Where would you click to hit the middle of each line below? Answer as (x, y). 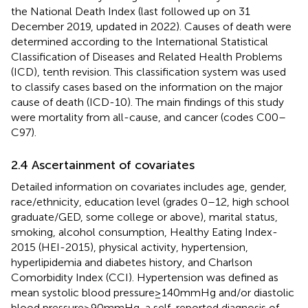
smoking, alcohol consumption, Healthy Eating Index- (144, 232)
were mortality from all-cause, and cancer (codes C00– (148, 117)
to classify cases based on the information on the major (147, 87)
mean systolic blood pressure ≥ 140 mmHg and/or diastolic (153, 292)
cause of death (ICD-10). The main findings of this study (147, 102)
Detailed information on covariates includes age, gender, (149, 186)
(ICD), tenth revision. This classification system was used (148, 71)
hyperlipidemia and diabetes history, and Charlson (132, 262)
